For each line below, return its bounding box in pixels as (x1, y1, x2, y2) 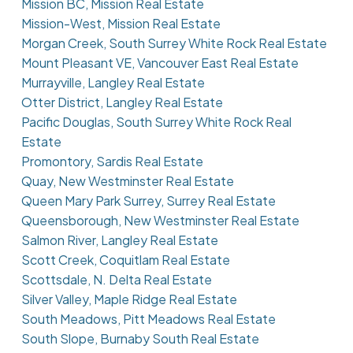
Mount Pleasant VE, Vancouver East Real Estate (20, 54, 299, 72)
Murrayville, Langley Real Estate (20, 74, 205, 91)
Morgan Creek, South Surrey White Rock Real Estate (20, 35, 327, 52)
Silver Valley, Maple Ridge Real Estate (20, 291, 237, 308)
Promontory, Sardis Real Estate (20, 153, 203, 170)
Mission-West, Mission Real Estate (20, 15, 221, 32)
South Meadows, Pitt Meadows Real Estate (20, 310, 276, 328)
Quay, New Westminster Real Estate (20, 173, 234, 190)
